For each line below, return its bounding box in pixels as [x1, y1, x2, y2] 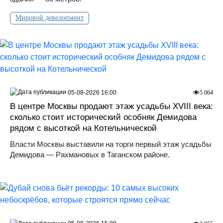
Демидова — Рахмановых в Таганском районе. [10, 150, 170, 159]
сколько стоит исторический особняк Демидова [10, 112, 197, 122]
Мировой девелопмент [15, 13, 84, 21]
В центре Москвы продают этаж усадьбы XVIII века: [10, 102, 213, 111]
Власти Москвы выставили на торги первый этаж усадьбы [10, 140, 212, 149]
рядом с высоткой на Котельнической [10, 123, 157, 133]
